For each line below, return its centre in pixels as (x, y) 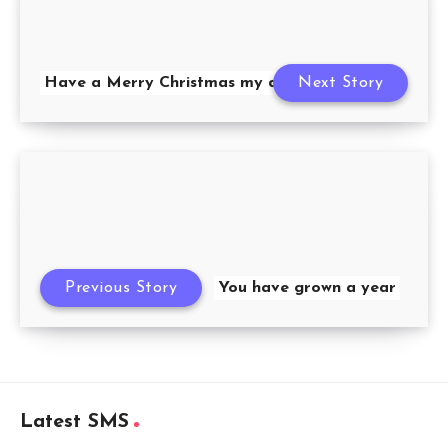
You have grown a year (307, 287)
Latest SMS (74, 421)
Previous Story (121, 287)
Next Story (340, 82)
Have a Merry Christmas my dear (174, 82)
